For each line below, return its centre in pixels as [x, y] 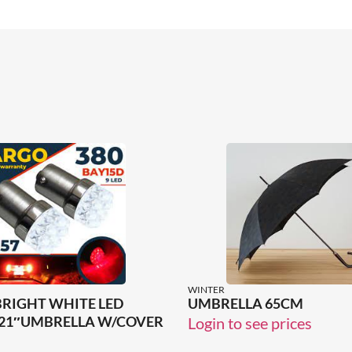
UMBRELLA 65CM [246, 304]
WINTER [206, 290]
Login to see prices [250, 323]
